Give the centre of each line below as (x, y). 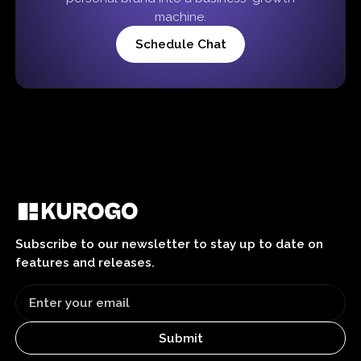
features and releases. (85, 263)
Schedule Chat (180, 44)
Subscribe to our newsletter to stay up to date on (170, 244)
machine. (180, 16)
